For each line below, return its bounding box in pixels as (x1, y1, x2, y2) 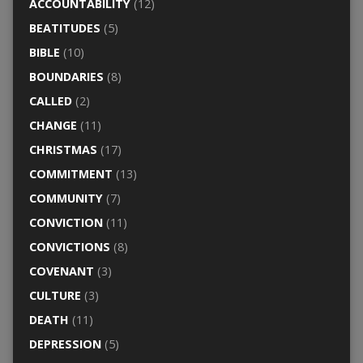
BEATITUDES (28, 19, 100, 36)
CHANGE (28, 117, 77, 133)
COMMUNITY (28, 190, 103, 206)
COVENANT (28, 263, 94, 279)
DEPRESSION (28, 335, 101, 352)
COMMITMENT (28, 165, 113, 181)
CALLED (28, 92, 72, 109)
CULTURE (28, 287, 81, 303)
